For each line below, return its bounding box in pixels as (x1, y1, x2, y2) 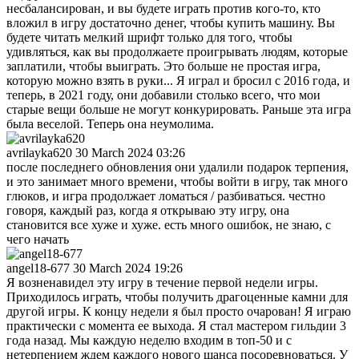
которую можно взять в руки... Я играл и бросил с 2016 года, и (6, 73, 350, 87)
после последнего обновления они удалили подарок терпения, (6, 159, 349, 174)
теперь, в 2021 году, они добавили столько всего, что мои (6, 87, 321, 102)
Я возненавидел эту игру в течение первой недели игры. (6, 275, 318, 289)
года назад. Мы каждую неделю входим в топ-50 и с (6, 333, 292, 347)
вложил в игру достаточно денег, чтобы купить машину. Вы (6, 15, 335, 30)
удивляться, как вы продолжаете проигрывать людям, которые (6, 44, 348, 58)
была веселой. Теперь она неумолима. (6, 116, 214, 131)
